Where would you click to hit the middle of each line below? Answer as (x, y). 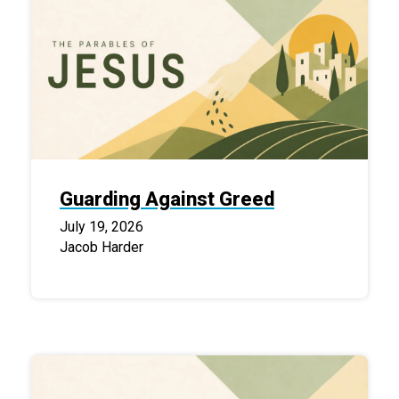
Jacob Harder (102, 248)
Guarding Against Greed (167, 199)
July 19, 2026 (102, 227)
